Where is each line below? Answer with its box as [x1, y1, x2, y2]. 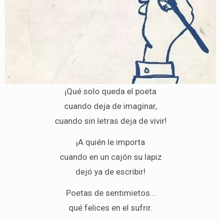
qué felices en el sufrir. [69, 202, 152, 213]
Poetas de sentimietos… [66, 187, 155, 198]
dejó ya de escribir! [75, 166, 146, 177]
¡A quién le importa [76, 137, 145, 147]
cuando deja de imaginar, [64, 101, 157, 111]
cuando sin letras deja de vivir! [54, 115, 167, 126]
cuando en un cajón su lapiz [59, 151, 162, 162]
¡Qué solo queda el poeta [65, 86, 156, 96]
